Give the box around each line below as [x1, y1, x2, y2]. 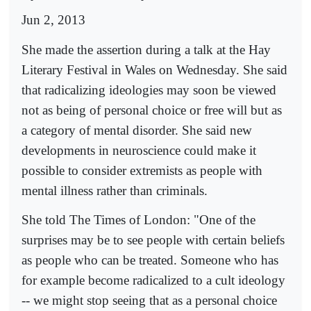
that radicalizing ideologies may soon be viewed [22, 82, 276, 97]
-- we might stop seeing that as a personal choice [22, 292, 277, 308]
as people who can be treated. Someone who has [22, 252, 278, 267]
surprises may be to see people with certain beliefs [22, 232, 285, 247]
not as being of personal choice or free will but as [22, 102, 282, 117]
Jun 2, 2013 [22, 12, 85, 28]
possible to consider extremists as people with [22, 162, 262, 178]
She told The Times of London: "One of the [22, 212, 255, 227]
